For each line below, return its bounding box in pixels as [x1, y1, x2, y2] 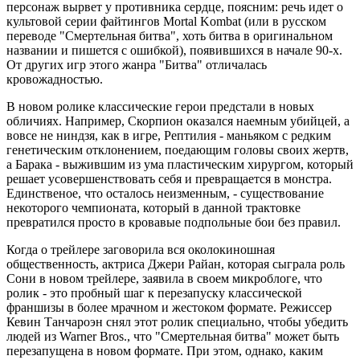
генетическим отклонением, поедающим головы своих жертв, [6, 143, 349, 157]
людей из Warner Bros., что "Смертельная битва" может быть [6, 329, 339, 344]
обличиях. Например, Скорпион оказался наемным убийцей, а [6, 114, 350, 129]
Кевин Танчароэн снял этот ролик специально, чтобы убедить [6, 315, 348, 329]
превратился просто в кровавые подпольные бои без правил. [6, 215, 341, 230]
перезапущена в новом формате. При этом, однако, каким [6, 344, 323, 358]
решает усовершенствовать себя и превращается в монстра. [6, 172, 332, 186]
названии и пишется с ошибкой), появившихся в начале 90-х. [6, 43, 342, 58]
